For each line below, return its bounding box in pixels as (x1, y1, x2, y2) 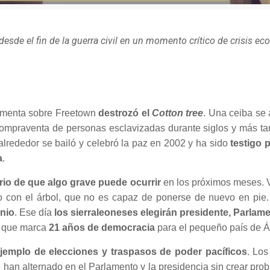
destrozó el (98, 107, 152, 118)
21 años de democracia (49, 222, 155, 233)
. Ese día (14, 207, 54, 218)
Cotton (152, 107, 184, 118)
